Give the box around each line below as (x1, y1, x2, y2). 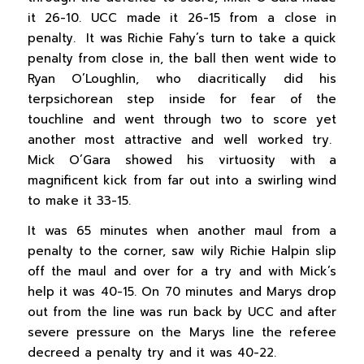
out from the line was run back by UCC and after (27, 303, 337, 322)
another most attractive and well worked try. (27, 130, 337, 149)
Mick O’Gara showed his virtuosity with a (27, 150, 337, 169)
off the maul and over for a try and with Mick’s (27, 262, 337, 281)
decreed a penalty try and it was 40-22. (27, 344, 276, 362)
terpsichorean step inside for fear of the (27, 89, 337, 108)
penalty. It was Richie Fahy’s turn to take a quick (27, 28, 337, 47)
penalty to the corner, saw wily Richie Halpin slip (27, 242, 337, 261)
